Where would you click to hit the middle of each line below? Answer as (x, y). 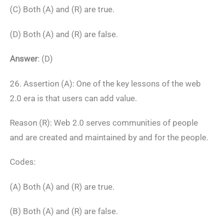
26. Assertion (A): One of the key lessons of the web (105, 83)
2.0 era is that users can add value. (73, 98)
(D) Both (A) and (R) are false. (64, 34)
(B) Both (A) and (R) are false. (64, 211)
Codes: (23, 162)
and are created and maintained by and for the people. (109, 138)
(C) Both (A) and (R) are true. (62, 10)
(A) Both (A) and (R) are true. (62, 186)
